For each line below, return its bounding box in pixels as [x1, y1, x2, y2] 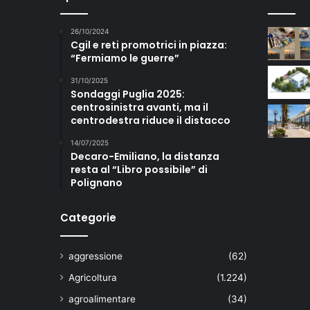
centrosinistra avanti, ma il [71, 100, 208, 115]
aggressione [69, 250, 122, 262]
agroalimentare [69, 293, 136, 305]
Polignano [71, 176, 122, 190]
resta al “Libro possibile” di [71, 163, 208, 177]
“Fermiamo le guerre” [71, 51, 179, 66]
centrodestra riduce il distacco [71, 113, 230, 128]
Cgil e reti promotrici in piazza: [71, 38, 227, 53]
